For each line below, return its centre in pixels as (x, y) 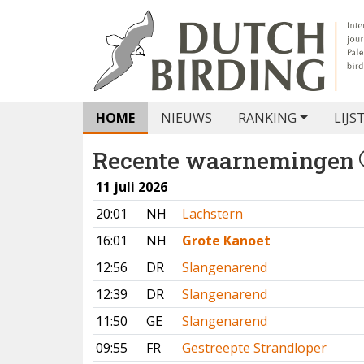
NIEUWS (186, 118)
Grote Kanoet (226, 240)
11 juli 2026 (132, 187)
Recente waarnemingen (223, 160)
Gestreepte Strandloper (254, 348)
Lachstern (212, 214)
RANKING (267, 118)
